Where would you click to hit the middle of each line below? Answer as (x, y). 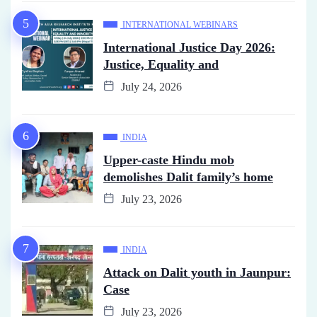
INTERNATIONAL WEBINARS (180, 25)
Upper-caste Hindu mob (169, 160)
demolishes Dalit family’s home (188, 177)
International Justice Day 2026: (189, 47)
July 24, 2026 (150, 87)
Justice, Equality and (161, 64)
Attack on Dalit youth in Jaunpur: (197, 272)
